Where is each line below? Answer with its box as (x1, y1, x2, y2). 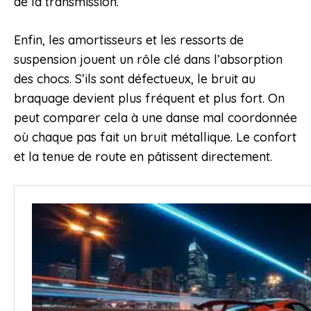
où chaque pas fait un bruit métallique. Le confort (14, 129, 296, 146)
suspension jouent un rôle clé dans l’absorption (14, 51, 283, 68)
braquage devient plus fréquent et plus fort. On (14, 90, 285, 107)
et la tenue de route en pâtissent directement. (14, 149, 272, 165)
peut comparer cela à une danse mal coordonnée (14, 110, 297, 126)
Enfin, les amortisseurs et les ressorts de (14, 32, 244, 49)
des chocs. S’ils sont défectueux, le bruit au (14, 71, 255, 87)
